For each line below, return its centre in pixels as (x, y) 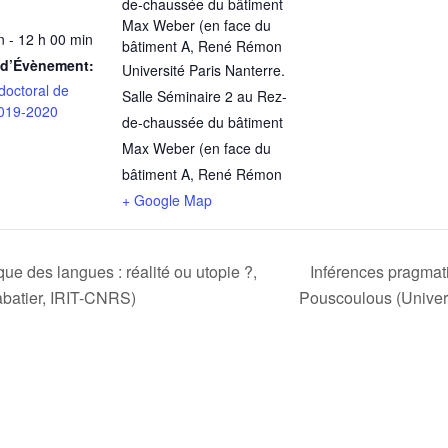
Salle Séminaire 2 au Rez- (204, 96)
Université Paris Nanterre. (203, 70)
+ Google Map (167, 200)
